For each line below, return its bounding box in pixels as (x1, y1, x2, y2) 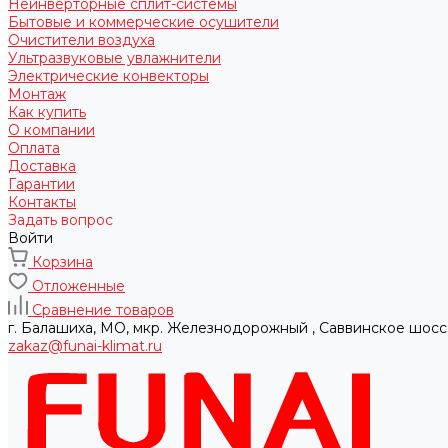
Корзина (32, 252, 93, 271)
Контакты (8, 192, 76, 211)
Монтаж (8, 84, 66, 103)
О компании (8, 120, 95, 139)
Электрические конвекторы (8, 66, 209, 85)
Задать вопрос (8, 210, 113, 229)
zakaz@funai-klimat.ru (8, 336, 162, 355)
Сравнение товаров (32, 300, 174, 319)
